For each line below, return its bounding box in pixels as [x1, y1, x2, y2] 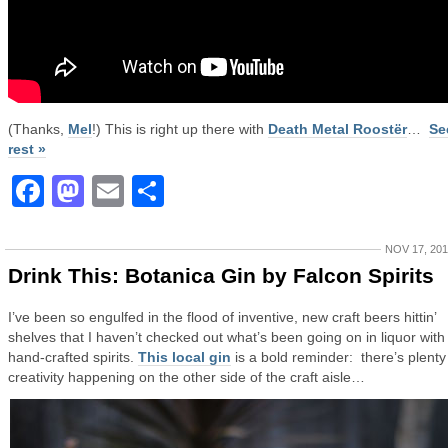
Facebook [44, 173, 196, 209]
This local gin [138, 349, 231, 365]
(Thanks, [8, 121, 68, 137]
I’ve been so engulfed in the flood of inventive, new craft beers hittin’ [8, 309, 436, 325]
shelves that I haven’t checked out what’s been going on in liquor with [8, 329, 445, 345]
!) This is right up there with [92, 121, 268, 137]
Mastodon [84, 173, 238, 209]
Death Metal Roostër [268, 121, 407, 137]
